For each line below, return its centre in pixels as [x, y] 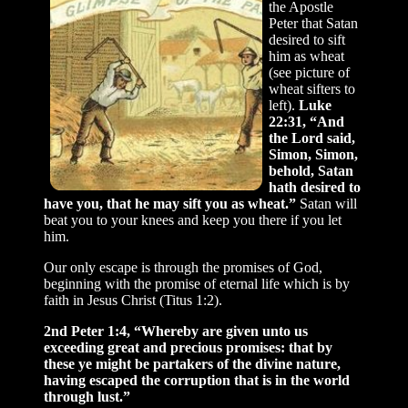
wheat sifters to [312, 89]
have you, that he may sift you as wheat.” [172, 204]
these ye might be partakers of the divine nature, [192, 364]
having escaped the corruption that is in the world [197, 380]
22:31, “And [306, 122]
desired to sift [307, 40]
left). [284, 105]
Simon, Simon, [313, 154]
